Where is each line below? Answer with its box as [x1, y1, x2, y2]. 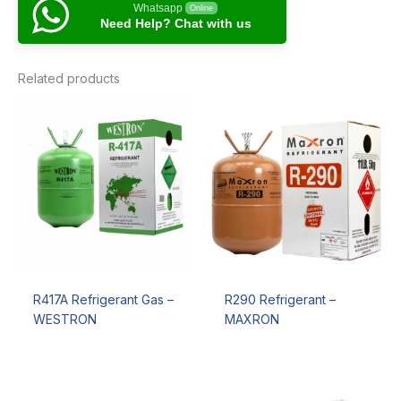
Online [189, 4, 213, 13]
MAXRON [224, 311, 279, 328]
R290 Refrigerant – [224, 292, 336, 308]
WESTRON [32, 311, 97, 328]
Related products [18, 71, 120, 87]
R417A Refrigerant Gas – [32, 292, 174, 308]
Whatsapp [132, 2, 183, 15]
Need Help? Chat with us [100, 16, 252, 31]
